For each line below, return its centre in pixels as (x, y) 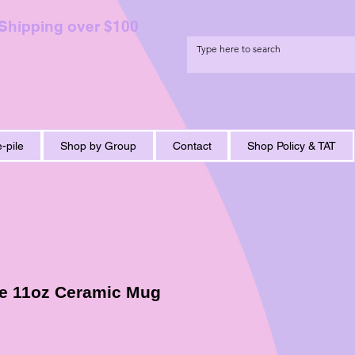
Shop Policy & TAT (292, 146)
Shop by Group (98, 146)
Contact (192, 146)
